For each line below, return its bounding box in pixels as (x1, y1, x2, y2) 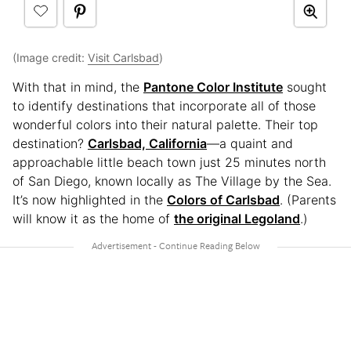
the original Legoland (174, 211, 300, 227)
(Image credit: (13, 51, 88, 65)
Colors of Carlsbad (167, 192, 280, 208)
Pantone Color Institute (143, 79, 283, 96)
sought (283, 79, 327, 96)
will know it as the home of (13, 211, 174, 227)
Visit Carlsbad (88, 51, 159, 65)
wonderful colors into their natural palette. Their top (13, 117, 318, 133)
